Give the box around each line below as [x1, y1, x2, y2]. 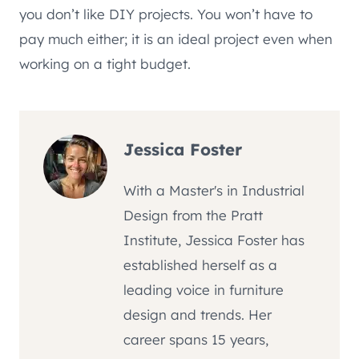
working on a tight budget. [19, 55, 191, 73]
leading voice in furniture [123, 280, 284, 298]
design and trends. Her [123, 305, 272, 323]
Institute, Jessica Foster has [123, 231, 305, 248]
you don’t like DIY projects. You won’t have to [19, 6, 313, 23]
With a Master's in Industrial [123, 181, 305, 199]
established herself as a [123, 256, 277, 273]
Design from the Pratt [123, 206, 263, 224]
